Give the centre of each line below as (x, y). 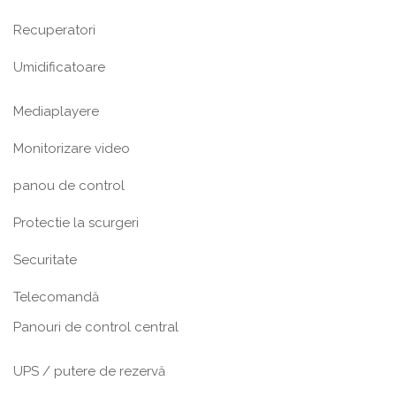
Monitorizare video (72, 148)
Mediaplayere (56, 111)
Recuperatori (54, 30)
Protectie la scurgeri (76, 223)
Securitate (45, 260)
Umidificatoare (59, 67)
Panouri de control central (96, 327)
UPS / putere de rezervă (89, 371)
